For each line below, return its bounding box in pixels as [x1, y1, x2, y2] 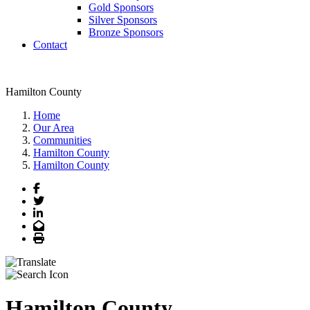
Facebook [39, 182, 82, 193]
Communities [33, 134, 91, 146]
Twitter [44, 194, 75, 206]
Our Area [33, 122, 74, 134]
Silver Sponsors [89, 14, 157, 26]
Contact [33, 39, 67, 51]
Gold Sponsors [89, 1, 154, 13]
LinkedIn [42, 207, 82, 218]
